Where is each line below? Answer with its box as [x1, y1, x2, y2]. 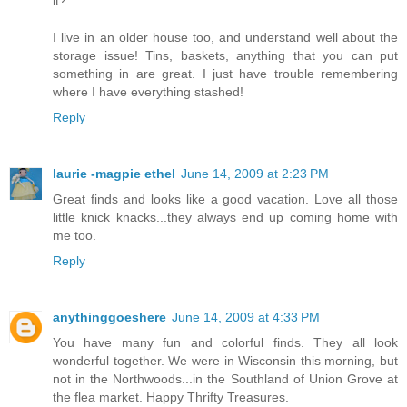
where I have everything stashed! [53, 84, 243, 100]
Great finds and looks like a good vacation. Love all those [53, 192, 398, 207]
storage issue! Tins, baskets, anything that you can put [53, 48, 398, 64]
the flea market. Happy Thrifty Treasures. [53, 390, 289, 405]
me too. [53, 228, 96, 243]
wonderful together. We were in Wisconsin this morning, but [53, 353, 398, 369]
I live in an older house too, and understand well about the [53, 30, 398, 45]
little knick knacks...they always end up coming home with [53, 210, 398, 225]
